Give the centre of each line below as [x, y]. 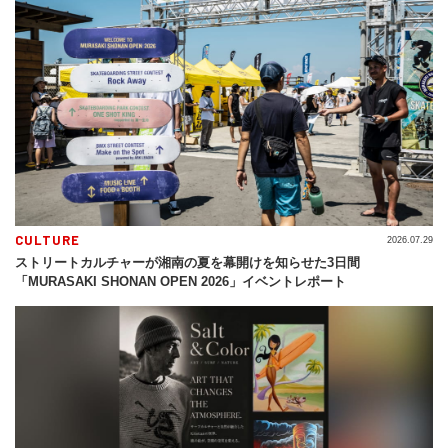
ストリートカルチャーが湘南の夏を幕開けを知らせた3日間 [187, 262]
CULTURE [47, 239]
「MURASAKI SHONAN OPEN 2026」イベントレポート [180, 281]
